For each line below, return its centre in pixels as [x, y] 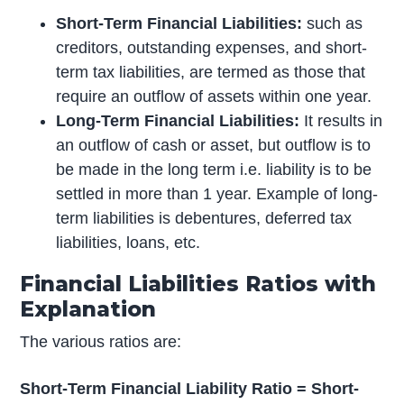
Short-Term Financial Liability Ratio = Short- [190, 388]
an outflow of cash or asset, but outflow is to [214, 145]
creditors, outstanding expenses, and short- [212, 47]
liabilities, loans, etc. [129, 242]
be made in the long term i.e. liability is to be [214, 169]
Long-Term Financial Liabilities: [178, 120]
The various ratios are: [101, 341]
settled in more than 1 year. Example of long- [217, 193]
